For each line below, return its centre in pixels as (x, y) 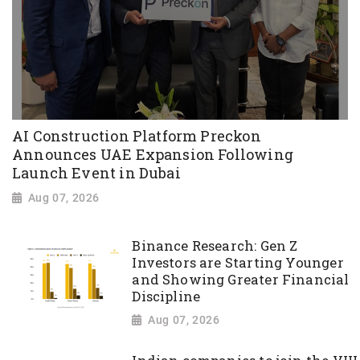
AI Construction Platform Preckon (137, 136)
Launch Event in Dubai (96, 173)
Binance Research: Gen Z (215, 245)
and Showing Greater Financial (241, 279)
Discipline (166, 296)
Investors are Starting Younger (238, 262)
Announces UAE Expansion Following (153, 155)
